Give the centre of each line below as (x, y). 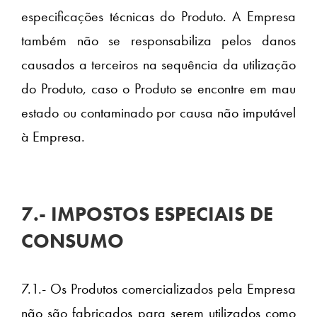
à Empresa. (53, 137)
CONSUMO (73, 241)
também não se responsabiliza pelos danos (158, 41)
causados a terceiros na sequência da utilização (158, 65)
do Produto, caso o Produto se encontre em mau (158, 89)
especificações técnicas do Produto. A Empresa (158, 17)
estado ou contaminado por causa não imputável (158, 113)
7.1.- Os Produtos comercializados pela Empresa (158, 289)
